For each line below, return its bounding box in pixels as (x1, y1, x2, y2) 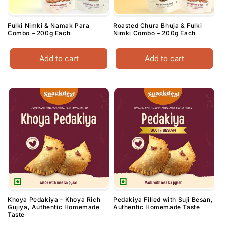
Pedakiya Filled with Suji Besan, (113, 196, 213, 204)
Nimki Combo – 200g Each (113, 29, 196, 37)
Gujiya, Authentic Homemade (8, 203, 100, 211)
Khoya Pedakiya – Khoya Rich (8, 196, 101, 204)
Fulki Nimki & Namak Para (8, 22, 90, 30)
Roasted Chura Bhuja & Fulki (113, 22, 202, 30)
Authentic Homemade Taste (113, 203, 200, 211)
